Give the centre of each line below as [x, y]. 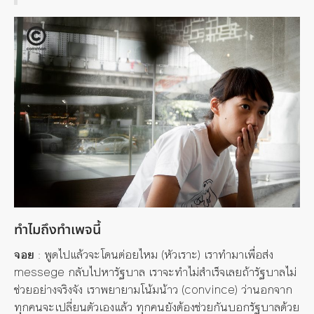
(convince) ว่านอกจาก [235, 290]
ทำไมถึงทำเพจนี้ [57, 230]
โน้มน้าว [159, 290]
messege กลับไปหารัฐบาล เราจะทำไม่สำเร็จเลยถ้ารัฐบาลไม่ [155, 272]
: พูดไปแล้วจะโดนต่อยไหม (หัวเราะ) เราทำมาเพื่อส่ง [154, 255]
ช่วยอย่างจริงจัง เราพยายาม [77, 290]
